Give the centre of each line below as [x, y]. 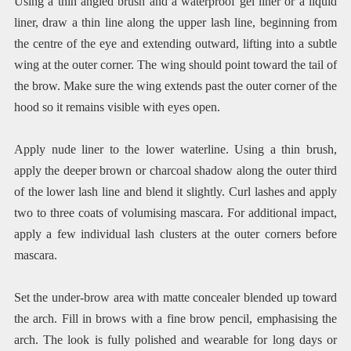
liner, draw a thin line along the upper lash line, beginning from [175, 23]
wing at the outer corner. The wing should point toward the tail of [175, 65]
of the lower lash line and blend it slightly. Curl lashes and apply [175, 192]
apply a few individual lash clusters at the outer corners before [175, 234]
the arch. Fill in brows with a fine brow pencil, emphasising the [175, 319]
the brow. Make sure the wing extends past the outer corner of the [175, 86]
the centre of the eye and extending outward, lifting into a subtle [175, 44]
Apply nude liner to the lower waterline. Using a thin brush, [175, 150]
